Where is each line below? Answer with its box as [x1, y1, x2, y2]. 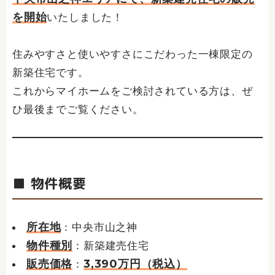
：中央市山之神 [61, 220, 138, 233]
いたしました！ [47, 10, 124, 23]
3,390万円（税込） [83, 257, 187, 270]
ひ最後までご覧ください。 [12, 103, 144, 115]
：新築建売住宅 [72, 239, 149, 252]
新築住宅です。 [12, 66, 89, 79]
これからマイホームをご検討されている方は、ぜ [12, 84, 253, 97]
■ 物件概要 [12, 173, 87, 193]
